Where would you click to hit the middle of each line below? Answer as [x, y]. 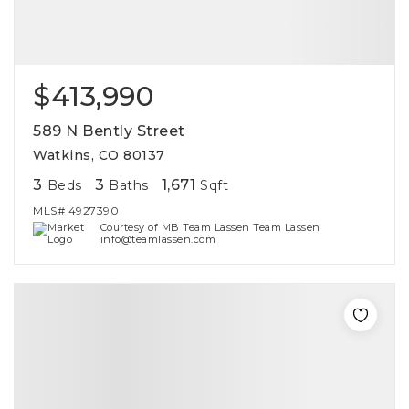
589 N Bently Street [109, 131]
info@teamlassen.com [158, 239]
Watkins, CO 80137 [99, 155]
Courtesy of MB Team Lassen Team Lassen [210, 227]
